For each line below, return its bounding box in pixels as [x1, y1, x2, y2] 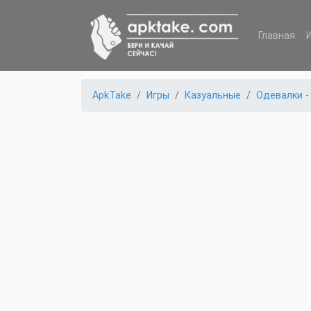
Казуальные [185, 90, 241, 102]
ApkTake [92, 90, 131, 102]
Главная [258, 29, 295, 42]
